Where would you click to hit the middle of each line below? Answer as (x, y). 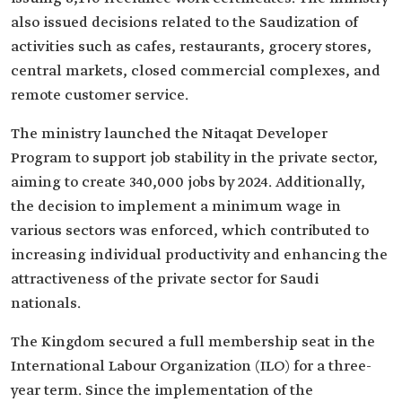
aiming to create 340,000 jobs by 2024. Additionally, (188, 183)
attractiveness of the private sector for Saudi (165, 280)
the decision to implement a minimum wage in (176, 207)
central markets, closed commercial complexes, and (196, 71)
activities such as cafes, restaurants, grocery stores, (191, 47)
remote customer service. (100, 96)
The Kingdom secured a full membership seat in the (193, 342)
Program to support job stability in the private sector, (194, 158)
